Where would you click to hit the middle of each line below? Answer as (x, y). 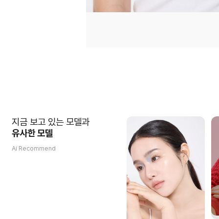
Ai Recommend (34, 148)
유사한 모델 (32, 133)
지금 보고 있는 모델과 (51, 122)
